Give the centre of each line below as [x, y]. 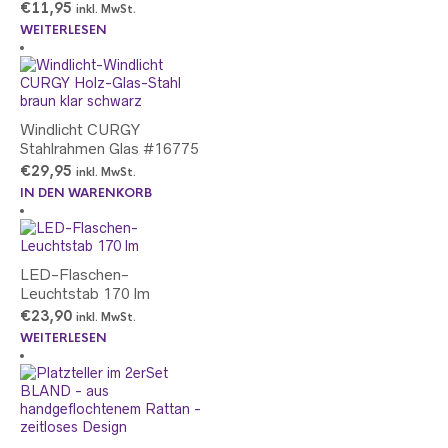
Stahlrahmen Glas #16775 [109, 148]
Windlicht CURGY [80, 129]
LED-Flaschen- [74, 274]
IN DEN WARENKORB [86, 193]
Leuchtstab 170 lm [85, 293]
